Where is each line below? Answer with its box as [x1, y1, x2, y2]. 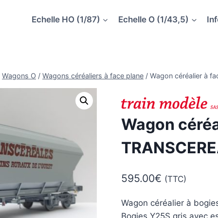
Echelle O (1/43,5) [118, 14, 189, 24]
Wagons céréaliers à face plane [42, 72, 144, 80]
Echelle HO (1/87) [31, 14, 100, 24]
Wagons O [2, 72, 36, 80]
